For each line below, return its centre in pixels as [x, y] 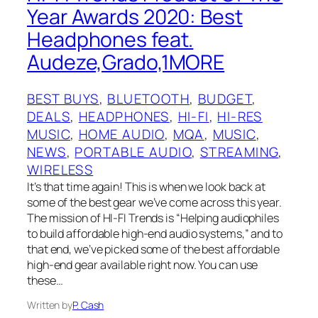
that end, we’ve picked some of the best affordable [153, 250]
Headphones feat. [110, 39]
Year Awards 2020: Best [135, 16]
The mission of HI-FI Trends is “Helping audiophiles [153, 218]
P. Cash [88, 305]
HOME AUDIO [121, 135]
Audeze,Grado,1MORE [126, 62]
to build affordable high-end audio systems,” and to [155, 234]
